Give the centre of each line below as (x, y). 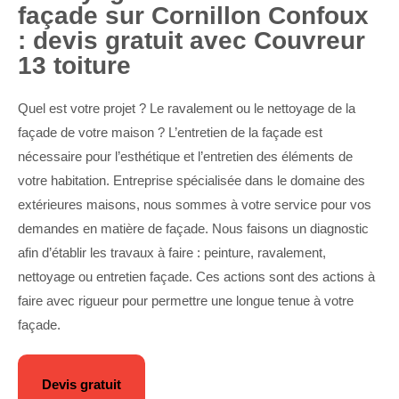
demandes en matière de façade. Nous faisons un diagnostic (193, 228)
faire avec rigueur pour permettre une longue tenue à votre (186, 301)
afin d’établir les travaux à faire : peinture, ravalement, (172, 252)
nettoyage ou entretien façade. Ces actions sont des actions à (196, 277)
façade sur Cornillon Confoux (193, 16)
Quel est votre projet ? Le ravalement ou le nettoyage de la (187, 108)
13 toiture (74, 65)
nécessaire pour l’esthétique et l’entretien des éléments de (185, 156)
